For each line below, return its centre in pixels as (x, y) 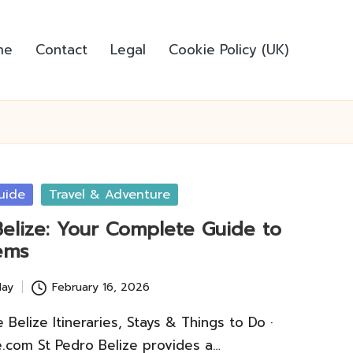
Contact (61, 50)
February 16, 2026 (100, 287)
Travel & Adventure (110, 195)
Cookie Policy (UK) (229, 50)
